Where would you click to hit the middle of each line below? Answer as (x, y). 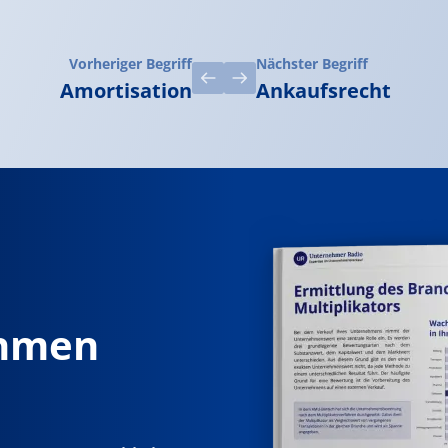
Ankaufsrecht (323, 90)
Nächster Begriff (312, 63)
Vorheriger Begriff (130, 63)
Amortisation (126, 90)
